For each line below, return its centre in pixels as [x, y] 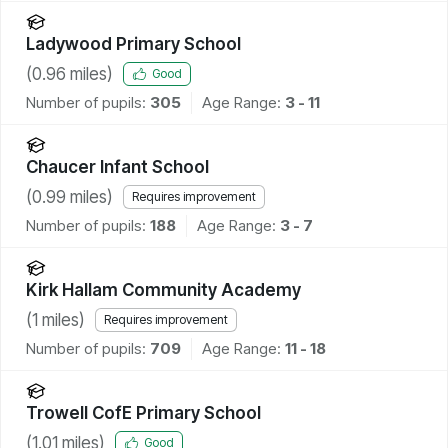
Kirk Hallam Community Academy [163, 289]
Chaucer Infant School [117, 166]
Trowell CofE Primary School [143, 412]
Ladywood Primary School [133, 43]
